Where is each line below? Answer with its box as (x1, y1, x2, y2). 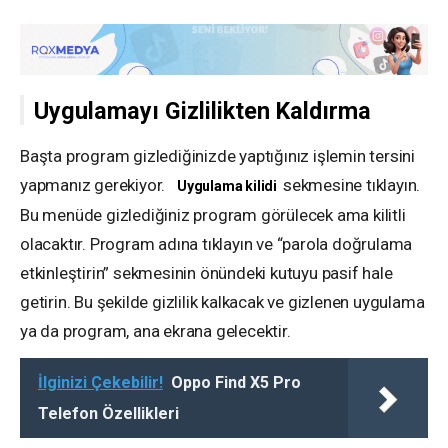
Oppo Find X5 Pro (171, 372, 301, 392)
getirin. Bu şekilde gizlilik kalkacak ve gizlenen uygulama (20, 291, 425, 312)
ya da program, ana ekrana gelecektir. (20, 320, 291, 341)
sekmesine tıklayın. (283, 174, 421, 195)
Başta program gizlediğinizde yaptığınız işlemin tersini (20, 145, 415, 166)
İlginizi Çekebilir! (38, 372, 163, 392)
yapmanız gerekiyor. (20, 174, 170, 195)
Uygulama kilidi (177, 177, 278, 194)
